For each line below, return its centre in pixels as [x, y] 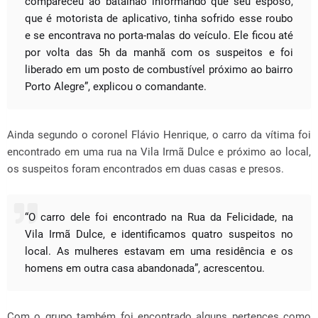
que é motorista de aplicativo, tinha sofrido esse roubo [159, 18]
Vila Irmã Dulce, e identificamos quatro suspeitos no [159, 234]
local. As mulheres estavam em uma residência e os [159, 251]
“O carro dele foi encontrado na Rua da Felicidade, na [159, 217]
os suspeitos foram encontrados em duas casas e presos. [146, 169]
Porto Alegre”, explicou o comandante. [116, 87]
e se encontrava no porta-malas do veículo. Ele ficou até [159, 35]
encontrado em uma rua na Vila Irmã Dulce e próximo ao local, [159, 152]
